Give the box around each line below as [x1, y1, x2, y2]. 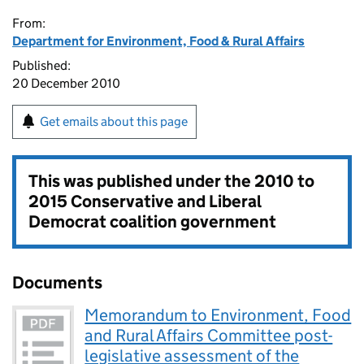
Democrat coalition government [28, 211, 276, 232]
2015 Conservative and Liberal [28, 191, 261, 212]
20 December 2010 [12, 76, 120, 91]
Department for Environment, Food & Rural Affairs [12, 33, 305, 49]
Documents [12, 272, 102, 293]
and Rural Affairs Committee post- [84, 325, 333, 346]
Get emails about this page [40, 114, 188, 129]
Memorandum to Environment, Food [84, 305, 352, 326]
